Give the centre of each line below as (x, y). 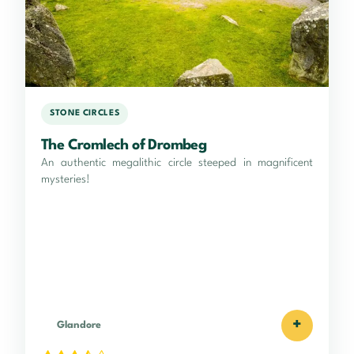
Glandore (79, 325)
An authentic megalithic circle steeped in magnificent (177, 162)
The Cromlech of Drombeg (124, 145)
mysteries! (66, 179)
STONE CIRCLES (85, 114)
